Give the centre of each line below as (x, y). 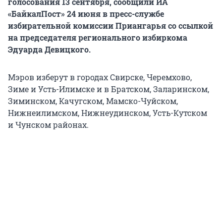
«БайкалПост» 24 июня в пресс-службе (86, 14)
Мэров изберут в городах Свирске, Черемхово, (100, 77)
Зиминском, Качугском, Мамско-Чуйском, (93, 101)
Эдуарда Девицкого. (49, 50)
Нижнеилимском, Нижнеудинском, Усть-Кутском (108, 113)
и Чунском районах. (48, 125)
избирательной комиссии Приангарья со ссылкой (111, 26)
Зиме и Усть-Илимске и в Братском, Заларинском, (109, 89)
